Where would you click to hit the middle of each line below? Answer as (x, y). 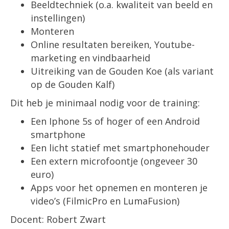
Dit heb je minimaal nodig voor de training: (105, 103)
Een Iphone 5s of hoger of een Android (115, 121)
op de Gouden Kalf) (73, 85)
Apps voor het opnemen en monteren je (119, 188)
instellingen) (58, 18)
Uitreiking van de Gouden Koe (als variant (122, 71)
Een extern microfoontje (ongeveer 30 (114, 161)
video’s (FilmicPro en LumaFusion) (105, 201)
